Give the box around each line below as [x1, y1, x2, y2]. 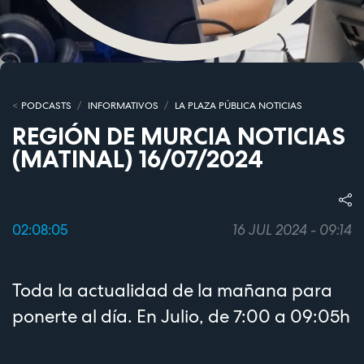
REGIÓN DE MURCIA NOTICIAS [12, 122, 345, 151]
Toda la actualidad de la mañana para [12, 278, 332, 301]
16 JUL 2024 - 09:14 [232, 220, 352, 239]
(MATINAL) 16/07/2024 [12, 145, 263, 174]
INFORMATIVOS [87, 99, 158, 113]
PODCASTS [20, 99, 71, 113]
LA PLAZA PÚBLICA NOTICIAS [174, 99, 302, 113]
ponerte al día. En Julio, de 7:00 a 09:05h [12, 304, 350, 327]
